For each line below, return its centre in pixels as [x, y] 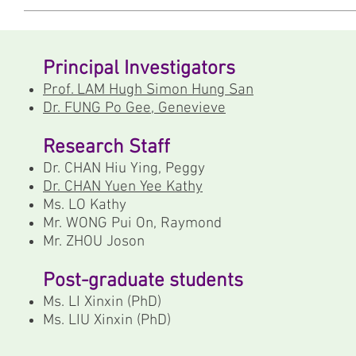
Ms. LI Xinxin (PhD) [102, 302]
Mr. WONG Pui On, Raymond [132, 224]
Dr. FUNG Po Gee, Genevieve [134, 108]
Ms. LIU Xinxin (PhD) [107, 321]
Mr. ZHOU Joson [94, 242]
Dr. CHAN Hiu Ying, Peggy [128, 169]
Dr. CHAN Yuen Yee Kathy [123, 187]
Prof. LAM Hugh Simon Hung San [148, 90]
